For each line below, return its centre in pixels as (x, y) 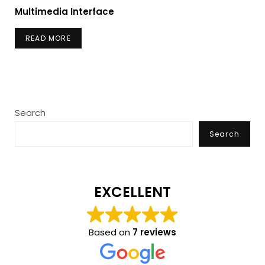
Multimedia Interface (64, 11)
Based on (111, 232)
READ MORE (48, 38)
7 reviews (154, 232)
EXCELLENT (132, 192)
